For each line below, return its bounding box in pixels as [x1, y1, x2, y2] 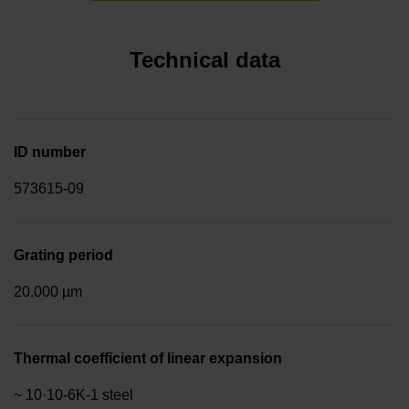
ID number [14, 143, 86, 160]
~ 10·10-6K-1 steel [14, 386, 133, 403]
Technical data [129, 47, 280, 72]
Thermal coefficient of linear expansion [14, 350, 282, 366]
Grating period [14, 246, 113, 263]
